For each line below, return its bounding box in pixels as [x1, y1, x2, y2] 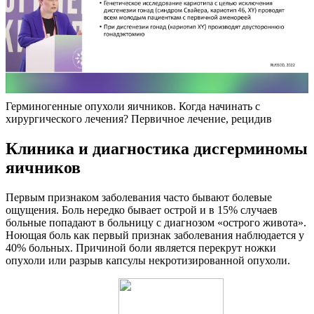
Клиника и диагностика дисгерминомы [6, 139, 308, 158]
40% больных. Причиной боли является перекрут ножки [6, 241, 276, 254]
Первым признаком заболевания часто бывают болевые [6, 191, 272, 203]
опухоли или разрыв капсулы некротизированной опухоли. [6, 254, 290, 266]
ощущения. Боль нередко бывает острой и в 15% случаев [6, 203, 278, 216]
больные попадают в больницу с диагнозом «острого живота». [6, 216, 306, 228]
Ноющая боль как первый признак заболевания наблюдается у [6, 228, 304, 241]
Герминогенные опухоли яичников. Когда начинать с [6, 100, 260, 113]
